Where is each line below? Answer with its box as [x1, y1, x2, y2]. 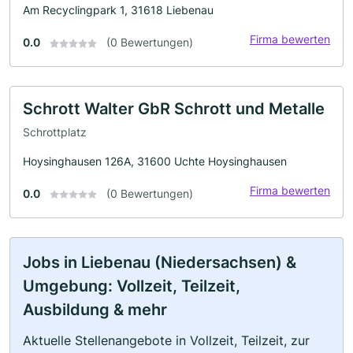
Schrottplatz [23, 124, 87, 139]
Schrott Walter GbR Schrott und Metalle [23, 99, 325, 118]
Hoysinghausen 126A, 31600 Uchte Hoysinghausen [23, 154, 287, 168]
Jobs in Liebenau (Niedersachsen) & [23, 252, 296, 272]
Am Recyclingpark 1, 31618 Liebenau [23, 3, 214, 17]
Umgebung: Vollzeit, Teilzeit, [23, 276, 240, 295]
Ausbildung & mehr [23, 299, 167, 319]
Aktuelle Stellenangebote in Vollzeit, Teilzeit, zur [23, 332, 310, 348]
